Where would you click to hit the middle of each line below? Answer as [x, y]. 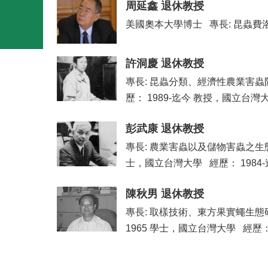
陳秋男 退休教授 [165, 194]
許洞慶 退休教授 [165, 64]
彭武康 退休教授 [165, 129]
